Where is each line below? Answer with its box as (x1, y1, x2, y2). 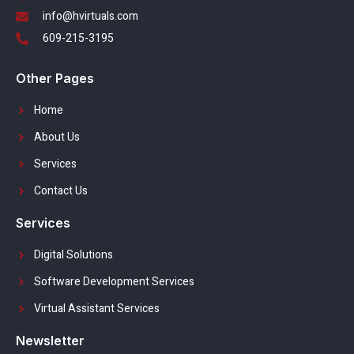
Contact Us (33, 183, 88, 200)
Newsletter (16, 333, 85, 349)
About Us (33, 129, 80, 146)
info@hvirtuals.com (43, 8, 138, 25)
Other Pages (16, 70, 94, 87)
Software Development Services (33, 273, 194, 291)
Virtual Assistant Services (33, 300, 160, 318)
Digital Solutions (33, 247, 113, 264)
